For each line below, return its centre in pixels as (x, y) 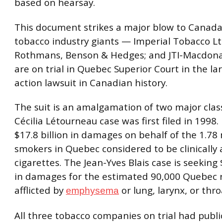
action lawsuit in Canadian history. (91, 83)
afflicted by (40, 191)
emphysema (92, 191)
